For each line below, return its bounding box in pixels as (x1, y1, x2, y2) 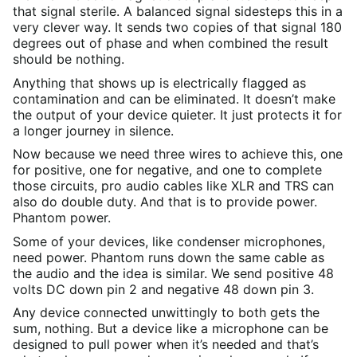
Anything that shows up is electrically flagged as (13, 74, 306, 91)
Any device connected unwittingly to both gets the (13, 304, 320, 321)
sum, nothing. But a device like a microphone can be (13, 320, 328, 337)
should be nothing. (13, 50, 124, 67)
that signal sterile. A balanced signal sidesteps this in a (13, 2, 343, 19)
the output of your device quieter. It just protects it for (13, 106, 342, 123)
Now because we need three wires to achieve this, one (13, 146, 343, 163)
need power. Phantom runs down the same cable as (13, 249, 324, 265)
